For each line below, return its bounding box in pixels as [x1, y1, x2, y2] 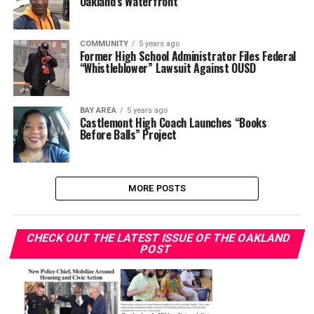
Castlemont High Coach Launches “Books [79, 114, 267, 131]
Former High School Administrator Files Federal [79, 48, 296, 64]
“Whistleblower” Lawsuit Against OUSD [79, 60, 257, 76]
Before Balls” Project [79, 126, 177, 143]
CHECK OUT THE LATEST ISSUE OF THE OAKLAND [25, 231, 292, 245]
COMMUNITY [79, 39, 128, 48]
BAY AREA [79, 106, 116, 115]
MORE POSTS [128, 183, 186, 193]
